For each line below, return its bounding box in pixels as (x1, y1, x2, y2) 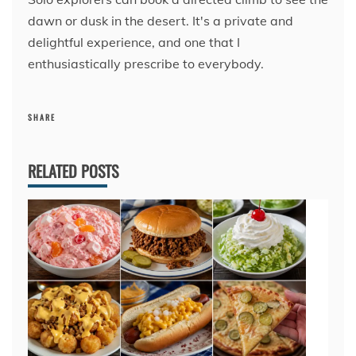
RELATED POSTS (28, 158, 118, 183)
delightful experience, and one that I (28, 33, 240, 50)
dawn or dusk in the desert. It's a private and (28, 12, 293, 29)
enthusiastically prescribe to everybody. (28, 55, 264, 72)
